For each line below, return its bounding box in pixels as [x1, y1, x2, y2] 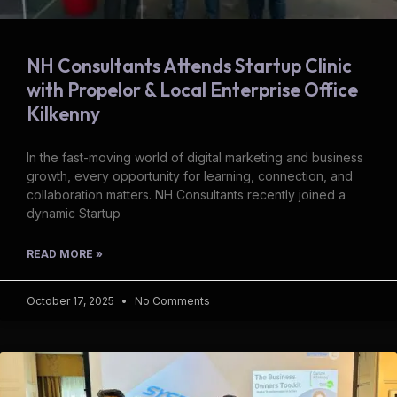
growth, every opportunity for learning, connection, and [27, 167, 353, 183]
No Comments [132, 293, 210, 307]
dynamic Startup [27, 205, 121, 221]
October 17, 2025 [27, 293, 117, 307]
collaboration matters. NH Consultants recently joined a [27, 186, 346, 202]
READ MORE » [27, 246, 103, 261]
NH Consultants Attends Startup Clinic [27, 53, 352, 77]
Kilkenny [27, 101, 100, 125]
